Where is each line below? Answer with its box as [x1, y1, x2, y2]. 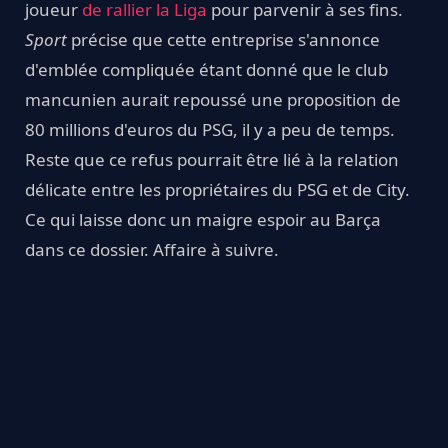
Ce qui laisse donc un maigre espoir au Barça [25, 207, 381, 231]
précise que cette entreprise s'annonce [71, 27, 380, 51]
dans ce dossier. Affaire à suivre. [25, 237, 279, 261]
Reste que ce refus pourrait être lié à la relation [25, 147, 399, 171]
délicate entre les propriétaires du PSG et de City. [25, 177, 410, 201]
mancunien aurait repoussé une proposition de [25, 87, 401, 111]
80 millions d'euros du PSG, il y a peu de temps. [25, 117, 395, 141]
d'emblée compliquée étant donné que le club [25, 57, 388, 81]
